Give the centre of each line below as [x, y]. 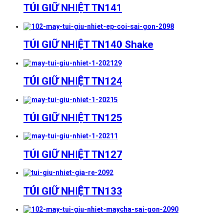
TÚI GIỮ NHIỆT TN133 [73, 191]
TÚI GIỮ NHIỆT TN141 [73, 8]
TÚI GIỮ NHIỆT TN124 [73, 81]
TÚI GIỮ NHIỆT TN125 [73, 118]
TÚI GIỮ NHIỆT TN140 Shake [88, 45]
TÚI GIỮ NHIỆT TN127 [73, 154]
